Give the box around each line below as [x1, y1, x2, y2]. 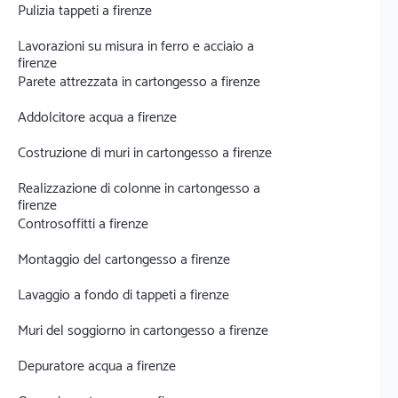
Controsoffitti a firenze [18, 212, 148, 236]
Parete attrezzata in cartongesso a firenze [18, 70, 260, 94]
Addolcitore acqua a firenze [18, 106, 177, 130]
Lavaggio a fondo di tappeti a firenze [18, 283, 229, 307]
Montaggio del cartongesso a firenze [18, 248, 230, 272]
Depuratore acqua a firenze [18, 354, 176, 378]
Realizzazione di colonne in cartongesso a [18, 177, 260, 201]
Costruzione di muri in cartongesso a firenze [18, 141, 272, 165]
